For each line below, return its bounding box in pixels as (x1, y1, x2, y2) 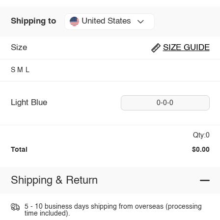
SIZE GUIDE (163, 44, 210, 53)
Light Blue (10, 99, 47, 108)
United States (81, 17, 131, 26)
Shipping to (10, 17, 56, 26)
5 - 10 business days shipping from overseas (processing (24, 203, 202, 211)
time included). (24, 210, 70, 218)
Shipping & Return (10, 175, 98, 186)
